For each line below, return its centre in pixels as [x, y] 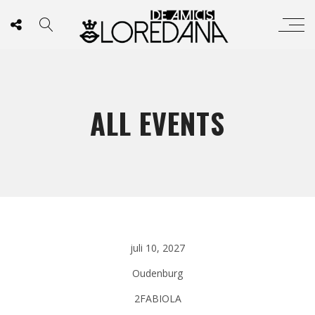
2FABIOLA [157, 298]
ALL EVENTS [157, 123]
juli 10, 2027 [157, 248]
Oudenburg [157, 273]
